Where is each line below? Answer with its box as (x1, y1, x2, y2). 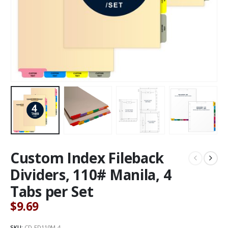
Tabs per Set (10, 182, 94, 202)
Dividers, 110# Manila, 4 (10, 165, 172, 185)
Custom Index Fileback (10, 148, 164, 168)
